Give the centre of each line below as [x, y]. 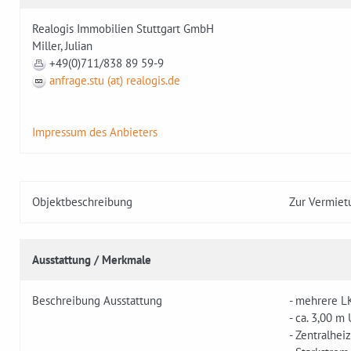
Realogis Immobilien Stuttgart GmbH [123, 29]
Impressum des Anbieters [95, 132]
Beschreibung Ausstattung [97, 301]
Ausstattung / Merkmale [92, 260]
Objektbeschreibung [82, 202]
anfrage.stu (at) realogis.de [115, 81]
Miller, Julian [62, 46]
